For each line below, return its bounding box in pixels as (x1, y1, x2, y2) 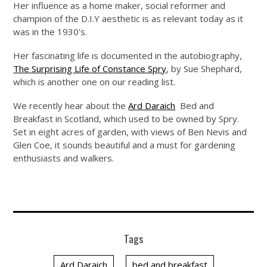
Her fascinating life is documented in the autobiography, (13, 49, 243, 62)
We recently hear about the (13, 100, 129, 112)
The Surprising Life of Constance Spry (13, 63, 167, 75)
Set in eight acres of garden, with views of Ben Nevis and (13, 126, 247, 138)
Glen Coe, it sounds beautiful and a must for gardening (13, 139, 236, 151)
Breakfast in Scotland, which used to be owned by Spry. (13, 113, 240, 125)
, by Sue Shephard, (166, 63, 243, 75)
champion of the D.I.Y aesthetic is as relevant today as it (13, 13, 244, 25)
